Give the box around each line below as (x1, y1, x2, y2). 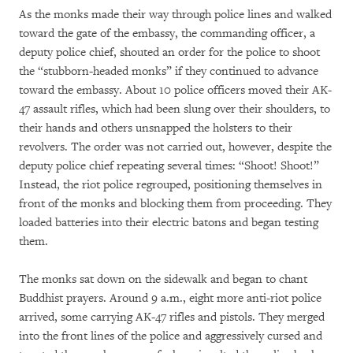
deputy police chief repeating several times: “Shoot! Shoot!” (19, 158, 319, 173)
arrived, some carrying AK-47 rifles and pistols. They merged (19, 310, 325, 325)
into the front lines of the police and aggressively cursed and (19, 329, 322, 344)
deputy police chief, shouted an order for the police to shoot (19, 45, 320, 60)
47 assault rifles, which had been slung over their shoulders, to (19, 102, 330, 117)
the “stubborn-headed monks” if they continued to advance (19, 64, 318, 79)
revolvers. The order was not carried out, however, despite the (19, 139, 332, 154)
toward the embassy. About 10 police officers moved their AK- (19, 83, 332, 98)
